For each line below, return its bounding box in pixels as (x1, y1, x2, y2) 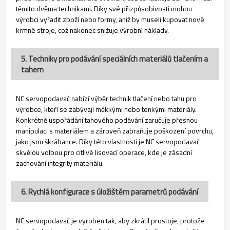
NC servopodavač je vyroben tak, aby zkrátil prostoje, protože (16, 215, 204, 226)
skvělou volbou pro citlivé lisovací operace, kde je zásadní (16, 146, 192, 158)
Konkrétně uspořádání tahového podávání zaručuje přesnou (16, 114, 198, 125)
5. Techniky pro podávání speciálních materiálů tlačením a (21, 52, 208, 65)
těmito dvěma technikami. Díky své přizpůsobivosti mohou (16, 3, 192, 14)
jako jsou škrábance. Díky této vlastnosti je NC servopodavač (16, 136, 200, 147)
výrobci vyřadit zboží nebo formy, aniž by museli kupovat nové (16, 13, 204, 25)
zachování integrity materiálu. (16, 157, 104, 168)
